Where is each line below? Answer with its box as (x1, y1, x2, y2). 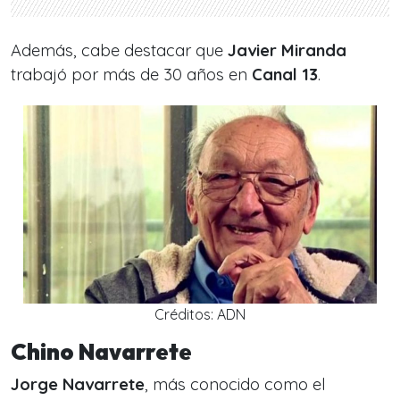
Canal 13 (252, 64, 318, 86)
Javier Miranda (228, 40, 346, 62)
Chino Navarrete (11, 337, 192, 367)
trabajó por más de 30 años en (11, 64, 252, 86)
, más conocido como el (145, 374, 326, 396)
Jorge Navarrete (11, 374, 145, 396)
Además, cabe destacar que (11, 40, 228, 62)
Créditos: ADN (154, 305, 246, 324)
